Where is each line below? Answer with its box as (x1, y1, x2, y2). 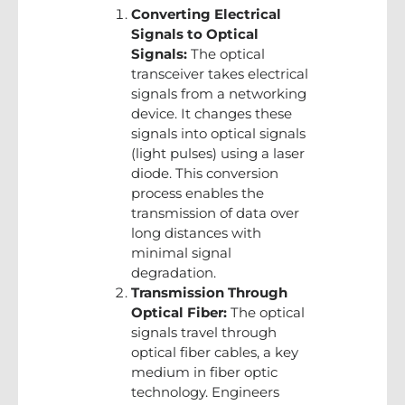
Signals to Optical (131, 24, 259, 42)
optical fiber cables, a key (131, 343, 298, 361)
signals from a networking (131, 84, 306, 102)
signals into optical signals (131, 124, 306, 142)
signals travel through (131, 323, 277, 341)
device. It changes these (131, 104, 292, 122)
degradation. (131, 263, 216, 281)
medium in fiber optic (131, 363, 278, 381)
